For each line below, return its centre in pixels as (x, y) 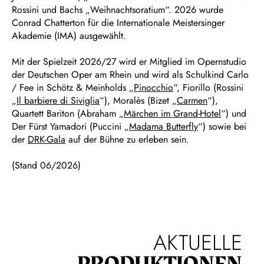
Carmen (192, 100)
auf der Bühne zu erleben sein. (127, 139)
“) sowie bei (222, 126)
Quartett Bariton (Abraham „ (68, 113)
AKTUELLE (197, 242)
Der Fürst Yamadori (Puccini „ (70, 126)
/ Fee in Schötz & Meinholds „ (73, 87)
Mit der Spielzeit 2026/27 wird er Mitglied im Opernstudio (129, 61)
